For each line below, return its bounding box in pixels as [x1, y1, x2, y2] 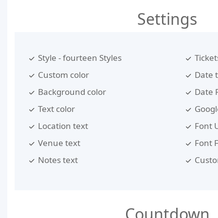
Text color [38, 103, 75, 114]
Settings [137, 8, 197, 29]
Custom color [38, 69, 89, 80]
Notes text [38, 154, 78, 165]
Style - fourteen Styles [38, 52, 122, 63]
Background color [38, 86, 106, 97]
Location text [38, 120, 88, 131]
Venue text [38, 137, 80, 148]
